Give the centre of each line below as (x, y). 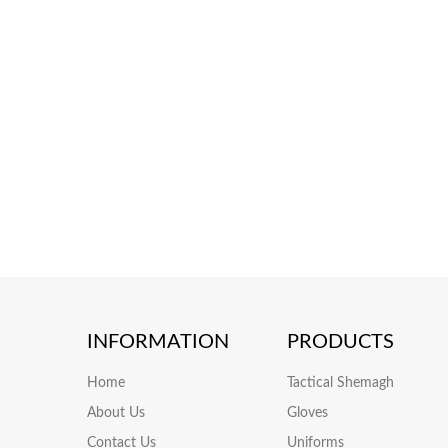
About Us (116, 413)
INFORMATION (158, 342)
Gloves (307, 413)
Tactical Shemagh (340, 383)
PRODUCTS (340, 342)
